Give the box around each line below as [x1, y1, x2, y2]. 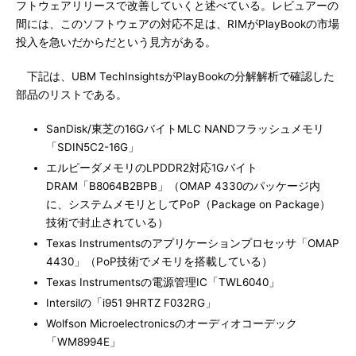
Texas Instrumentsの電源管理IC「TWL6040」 [46, 276, 280, 288]
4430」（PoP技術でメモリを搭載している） [46, 255, 273, 268]
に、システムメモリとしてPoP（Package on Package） [46, 198, 331, 211]
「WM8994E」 [46, 335, 121, 348]
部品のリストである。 [16, 88, 127, 101]
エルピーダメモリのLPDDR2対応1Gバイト [46, 161, 257, 174]
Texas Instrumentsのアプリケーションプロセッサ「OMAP [46, 237, 339, 250]
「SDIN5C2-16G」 [46, 141, 139, 153]
